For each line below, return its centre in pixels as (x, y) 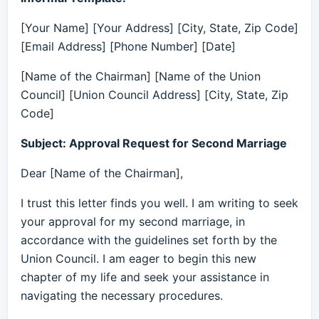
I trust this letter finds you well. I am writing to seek (159, 203)
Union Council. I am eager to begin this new (138, 258)
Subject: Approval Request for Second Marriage (154, 143)
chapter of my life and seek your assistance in (145, 277)
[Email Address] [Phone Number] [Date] (128, 46)
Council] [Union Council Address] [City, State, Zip (155, 95)
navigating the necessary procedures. (122, 296)
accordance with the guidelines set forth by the (149, 240)
